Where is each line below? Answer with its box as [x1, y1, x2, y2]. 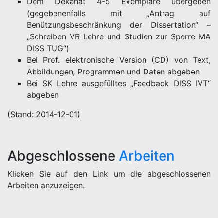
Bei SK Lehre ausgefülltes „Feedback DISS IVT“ [27, 78, 211, 88]
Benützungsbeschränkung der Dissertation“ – [27, 20, 211, 30]
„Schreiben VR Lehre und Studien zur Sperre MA [27, 32, 211, 41]
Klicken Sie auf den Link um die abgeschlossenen [7, 169, 211, 179]
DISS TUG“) [27, 43, 69, 53]
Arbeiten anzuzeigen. [7, 181, 85, 190]
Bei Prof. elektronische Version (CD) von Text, [27, 55, 211, 65]
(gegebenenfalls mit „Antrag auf [27, 8, 211, 18]
